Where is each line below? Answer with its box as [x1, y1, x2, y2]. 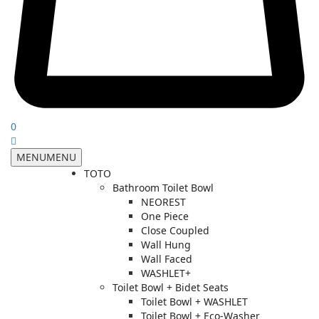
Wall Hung [141, 237, 191, 251]
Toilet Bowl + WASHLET [141, 294, 248, 308]
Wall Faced [141, 251, 192, 266]
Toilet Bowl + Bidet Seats [113, 280, 229, 294]
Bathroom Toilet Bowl [113, 180, 214, 194]
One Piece [141, 209, 189, 223]
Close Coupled [141, 223, 209, 237]
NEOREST [141, 194, 186, 209]
